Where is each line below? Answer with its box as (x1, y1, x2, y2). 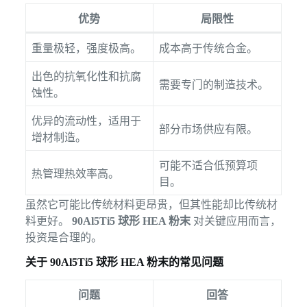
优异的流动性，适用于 (31, 115, 141, 127)
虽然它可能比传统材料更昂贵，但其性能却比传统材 (25, 199, 278, 211)
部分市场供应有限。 (158, 123, 258, 136)
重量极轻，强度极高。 (31, 42, 141, 55)
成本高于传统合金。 (158, 42, 258, 55)
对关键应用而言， (190, 215, 281, 228)
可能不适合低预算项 (158, 160, 258, 172)
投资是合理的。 (25, 232, 102, 244)
